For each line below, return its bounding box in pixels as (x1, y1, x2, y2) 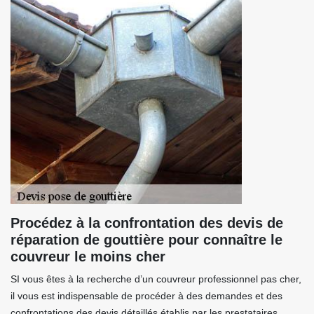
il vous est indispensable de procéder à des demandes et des (11, 290, 282, 301)
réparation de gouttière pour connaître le (11, 232, 282, 247)
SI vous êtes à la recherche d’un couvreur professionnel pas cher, (11, 273, 301, 285)
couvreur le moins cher (11, 249, 165, 264)
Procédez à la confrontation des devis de (11, 215, 283, 231)
